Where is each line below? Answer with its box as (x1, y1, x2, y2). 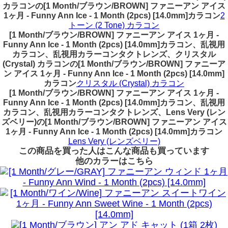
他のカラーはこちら (75, 156, 153, 166)
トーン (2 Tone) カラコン (69, 21, 159, 30)
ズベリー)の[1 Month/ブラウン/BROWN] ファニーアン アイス (1, 118, 227, 126)
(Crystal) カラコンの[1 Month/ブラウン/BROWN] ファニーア (3, 60, 225, 68)
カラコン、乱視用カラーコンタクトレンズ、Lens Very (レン (3, 108, 225, 117)
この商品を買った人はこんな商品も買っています (19, 146, 209, 156)
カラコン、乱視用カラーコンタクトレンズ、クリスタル (12, 50, 216, 59)
